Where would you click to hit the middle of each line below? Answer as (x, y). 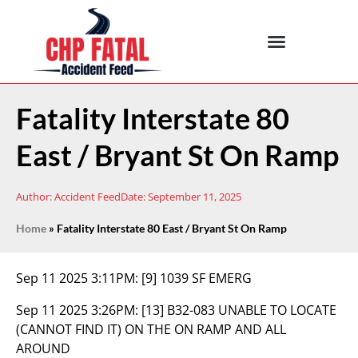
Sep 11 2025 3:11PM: (79, 278)
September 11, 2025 (195, 197)
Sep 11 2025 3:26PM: (79, 310)
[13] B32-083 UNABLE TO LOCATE (239, 310)
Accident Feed (86, 197)
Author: (34, 197)
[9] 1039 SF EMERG (197, 278)
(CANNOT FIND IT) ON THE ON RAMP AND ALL (151, 329)
